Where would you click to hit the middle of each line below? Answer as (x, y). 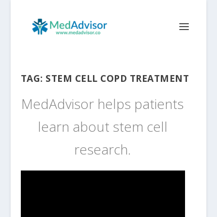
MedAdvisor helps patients (103, 104)
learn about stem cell (102, 126)
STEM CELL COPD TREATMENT (117, 78)
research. (103, 149)
